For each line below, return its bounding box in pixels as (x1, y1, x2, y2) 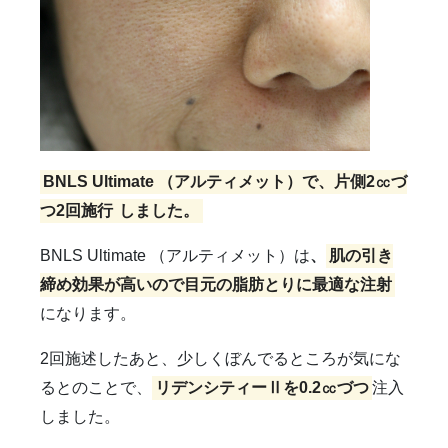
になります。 (40, 305, 136, 323)
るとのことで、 (40, 379, 152, 397)
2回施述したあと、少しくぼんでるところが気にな (40, 350, 401, 368)
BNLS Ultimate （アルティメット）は (40, 247, 310, 265)
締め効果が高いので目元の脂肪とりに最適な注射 (40, 276, 392, 294)
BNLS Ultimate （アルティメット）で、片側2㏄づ (43, 173, 408, 191)
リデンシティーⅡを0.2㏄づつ (155, 379, 370, 397)
